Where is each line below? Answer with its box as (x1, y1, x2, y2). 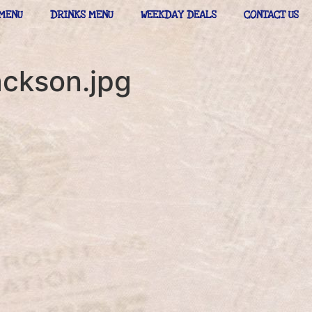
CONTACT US (244, 8, 298, 22)
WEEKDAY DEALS (141, 8, 216, 22)
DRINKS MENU (50, 8, 113, 22)
